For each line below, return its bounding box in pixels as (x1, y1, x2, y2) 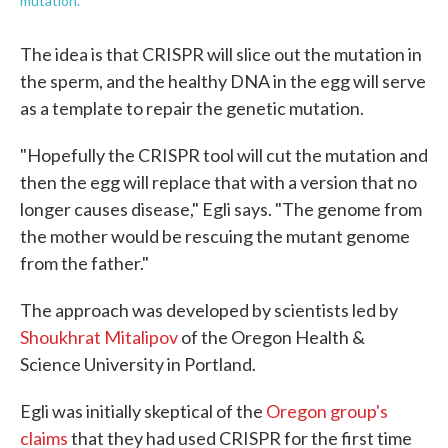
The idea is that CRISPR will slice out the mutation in (20, 43, 422, 65)
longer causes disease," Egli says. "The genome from (20, 198, 422, 220)
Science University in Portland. (20, 353, 256, 375)
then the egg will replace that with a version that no (20, 171, 417, 193)
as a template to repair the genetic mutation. (20, 97, 364, 119)
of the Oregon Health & (178, 326, 365, 348)
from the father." (20, 252, 149, 274)
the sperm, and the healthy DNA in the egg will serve (20, 70, 426, 92)
